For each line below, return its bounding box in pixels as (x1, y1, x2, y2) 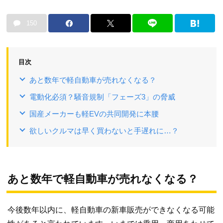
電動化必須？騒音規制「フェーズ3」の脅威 (29, 93, 175, 102)
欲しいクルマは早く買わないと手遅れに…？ (29, 126, 179, 135)
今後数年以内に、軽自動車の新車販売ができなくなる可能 (7, 206, 215, 215)
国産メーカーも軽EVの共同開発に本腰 (29, 110, 159, 118)
